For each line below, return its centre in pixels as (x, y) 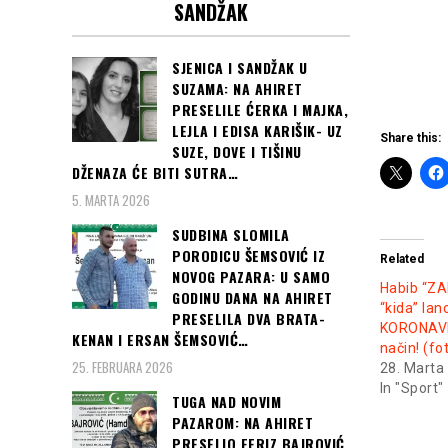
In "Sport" (411, 387)
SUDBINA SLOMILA (231, 235)
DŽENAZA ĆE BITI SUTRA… (155, 172)
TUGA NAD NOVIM (226, 402)
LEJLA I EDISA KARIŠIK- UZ (257, 130)
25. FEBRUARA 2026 (122, 367)
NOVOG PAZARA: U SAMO (251, 277)
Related (401, 258)
